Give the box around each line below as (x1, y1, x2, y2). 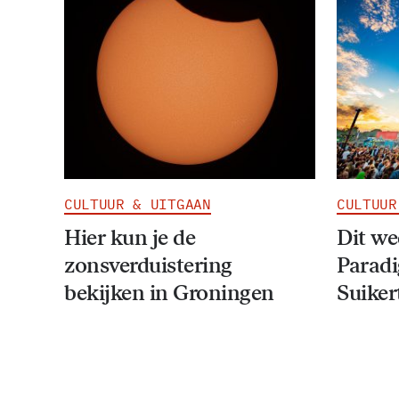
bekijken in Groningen (64, 279, 274, 305)
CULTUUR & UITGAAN (64, 194, 211, 213)
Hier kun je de (64, 224, 196, 250)
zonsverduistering (64, 251, 232, 278)
